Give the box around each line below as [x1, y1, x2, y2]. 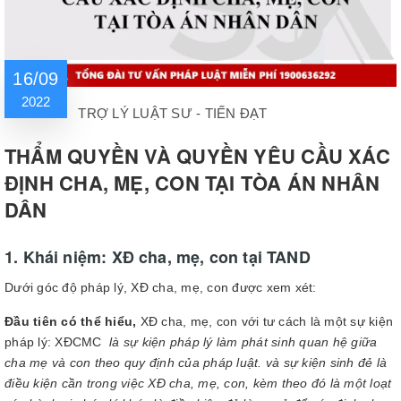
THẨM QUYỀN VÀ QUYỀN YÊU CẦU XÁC [4, 141, 390, 170]
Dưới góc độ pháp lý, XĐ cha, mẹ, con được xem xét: [4, 280, 317, 294]
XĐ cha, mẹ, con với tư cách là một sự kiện [136, 314, 393, 328]
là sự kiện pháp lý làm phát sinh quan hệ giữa [105, 335, 378, 349]
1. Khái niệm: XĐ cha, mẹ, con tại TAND [4, 245, 311, 269]
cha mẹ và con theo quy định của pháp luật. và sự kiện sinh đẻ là [4, 355, 387, 370]
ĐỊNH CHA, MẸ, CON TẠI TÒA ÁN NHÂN [4, 168, 380, 197]
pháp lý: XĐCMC [4, 335, 106, 349]
